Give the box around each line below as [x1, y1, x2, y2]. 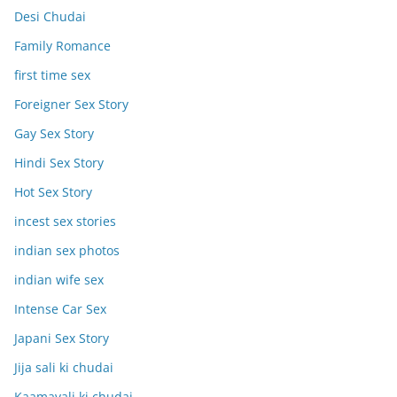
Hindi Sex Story [14, 154, 104, 172]
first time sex [14, 66, 90, 84]
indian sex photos [14, 242, 120, 260]
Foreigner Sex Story [14, 96, 128, 113]
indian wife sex [14, 271, 104, 289]
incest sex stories [14, 213, 116, 230]
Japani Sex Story [14, 330, 109, 347]
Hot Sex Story [14, 183, 92, 201]
